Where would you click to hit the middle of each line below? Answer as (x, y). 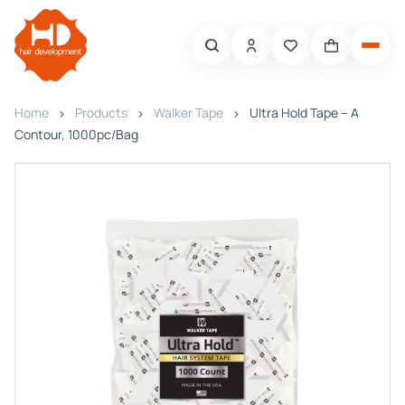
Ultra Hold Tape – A (304, 113)
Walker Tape (188, 113)
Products (101, 113)
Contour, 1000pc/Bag (76, 134)
